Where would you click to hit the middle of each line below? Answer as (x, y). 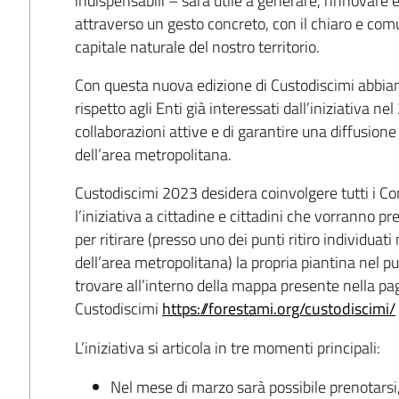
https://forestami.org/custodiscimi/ (279, 308)
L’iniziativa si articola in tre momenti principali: (228, 347)
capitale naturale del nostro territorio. (198, 47)
